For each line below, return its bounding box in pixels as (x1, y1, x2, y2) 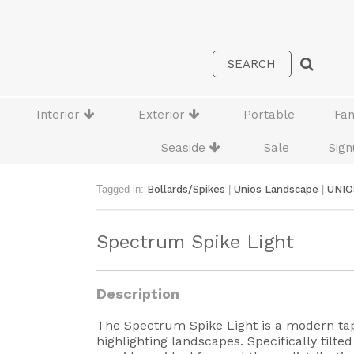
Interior (36, 107, 84, 122)
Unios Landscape (234, 183, 318, 195)
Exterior (138, 107, 189, 122)
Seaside (161, 141, 209, 155)
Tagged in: (96, 183, 147, 195)
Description (96, 285, 179, 302)
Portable (243, 107, 295, 122)
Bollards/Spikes (147, 183, 225, 195)
